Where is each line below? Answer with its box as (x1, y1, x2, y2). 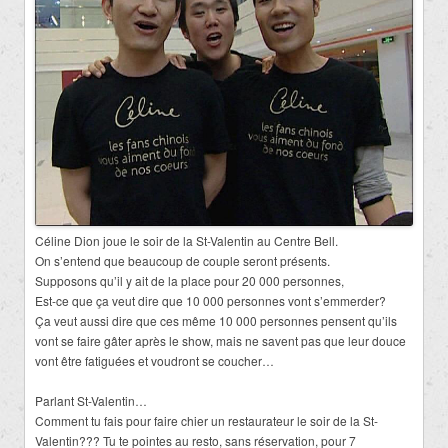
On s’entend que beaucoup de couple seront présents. (35, 251, 330, 269)
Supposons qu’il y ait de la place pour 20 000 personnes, (35, 271, 344, 289)
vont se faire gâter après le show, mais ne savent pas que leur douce (35, 331, 406, 349)
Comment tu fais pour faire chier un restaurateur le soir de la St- (35, 411, 378, 429)
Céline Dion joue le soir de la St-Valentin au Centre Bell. (35, 231, 338, 249)
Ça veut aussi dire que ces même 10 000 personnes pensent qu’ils (35, 311, 397, 329)
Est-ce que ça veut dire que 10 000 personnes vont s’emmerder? (35, 291, 386, 309)
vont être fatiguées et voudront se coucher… (35, 351, 274, 369)
